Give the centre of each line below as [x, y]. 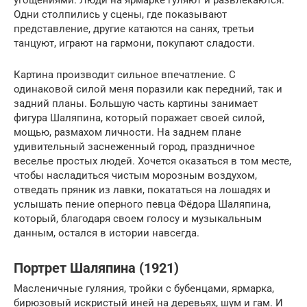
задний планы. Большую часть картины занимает [136, 104]
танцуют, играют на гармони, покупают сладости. [134, 44]
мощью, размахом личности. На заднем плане [127, 133]
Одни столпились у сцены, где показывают [120, 15]
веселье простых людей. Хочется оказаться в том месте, [152, 161]
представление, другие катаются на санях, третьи [134, 29]
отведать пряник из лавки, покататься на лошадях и [142, 190]
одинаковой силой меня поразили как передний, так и [148, 89]
